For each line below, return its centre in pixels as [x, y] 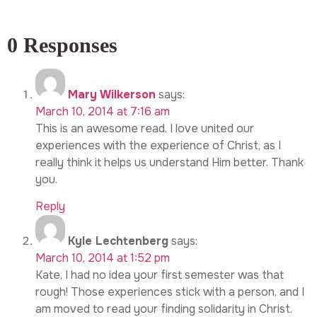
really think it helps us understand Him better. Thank [169, 162]
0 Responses [62, 45]
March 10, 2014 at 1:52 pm [103, 258]
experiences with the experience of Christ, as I [158, 145]
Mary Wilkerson [112, 94]
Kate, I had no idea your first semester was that [160, 275]
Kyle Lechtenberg [118, 241]
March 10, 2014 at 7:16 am [103, 111]
